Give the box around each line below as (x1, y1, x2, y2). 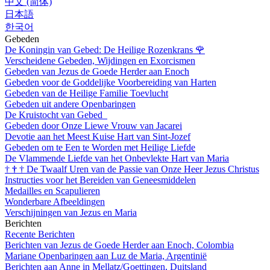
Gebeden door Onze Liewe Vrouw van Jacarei (5, 120, 182, 131)
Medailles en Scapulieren (5, 185, 100, 196)
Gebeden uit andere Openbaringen (5, 98, 136, 109)
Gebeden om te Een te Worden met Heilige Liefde (5, 142, 195, 152)
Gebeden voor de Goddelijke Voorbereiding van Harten (5, 77, 216, 87)
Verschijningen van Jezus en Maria (5, 207, 137, 218)
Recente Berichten (5, 228, 75, 239)
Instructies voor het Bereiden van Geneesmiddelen (5, 174, 196, 185)
